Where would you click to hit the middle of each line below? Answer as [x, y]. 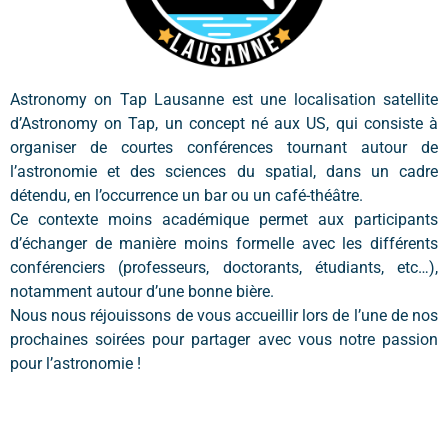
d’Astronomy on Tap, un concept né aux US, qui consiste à [224, 123]
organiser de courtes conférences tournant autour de [224, 147]
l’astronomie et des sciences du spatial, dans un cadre [224, 171]
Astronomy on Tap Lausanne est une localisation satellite [224, 99]
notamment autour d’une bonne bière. [142, 291]
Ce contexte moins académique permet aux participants [224, 219]
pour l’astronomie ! [75, 363]
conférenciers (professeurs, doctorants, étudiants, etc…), [224, 267]
